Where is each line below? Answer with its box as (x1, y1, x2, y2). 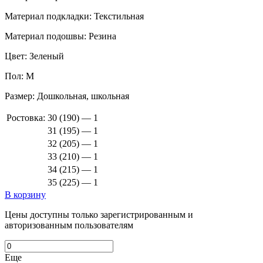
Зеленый (27, 50, 64, 61)
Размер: (5, 90, 35, 101)
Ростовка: (6, 112, 45, 123)
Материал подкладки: (5, 11, 92, 21)
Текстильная (92, 11, 144, 21)
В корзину (5, 189, 46, 200)
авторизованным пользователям (5, 220, 133, 230)
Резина (86, 31, 116, 41)
